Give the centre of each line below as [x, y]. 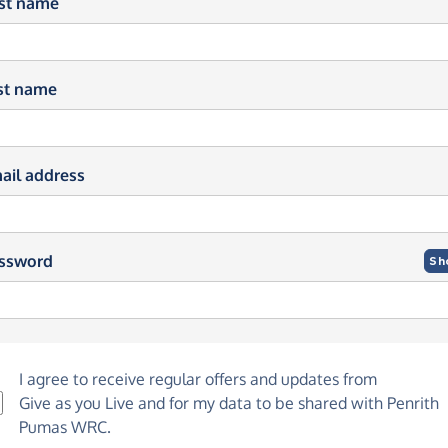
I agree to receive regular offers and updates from [198, 379]
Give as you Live [76, 403]
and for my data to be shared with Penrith [286, 403]
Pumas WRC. [65, 427]
